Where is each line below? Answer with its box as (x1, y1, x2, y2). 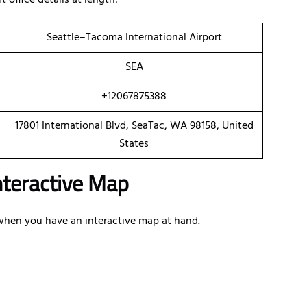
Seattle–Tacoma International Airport (46, 29, 222, 47)
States (119, 135, 149, 153)
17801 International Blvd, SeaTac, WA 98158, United (14, 117, 254, 136)
